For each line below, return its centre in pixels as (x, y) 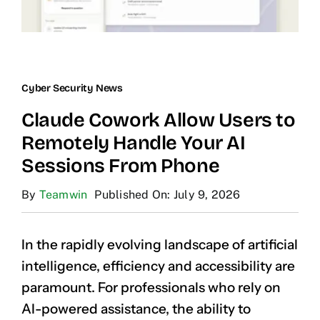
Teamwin (63, 194)
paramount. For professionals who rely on (151, 287)
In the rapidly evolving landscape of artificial (160, 244)
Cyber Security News (72, 88)
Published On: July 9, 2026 (167, 194)
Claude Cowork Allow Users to (159, 120)
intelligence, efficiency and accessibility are (158, 266)
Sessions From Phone (121, 165)
